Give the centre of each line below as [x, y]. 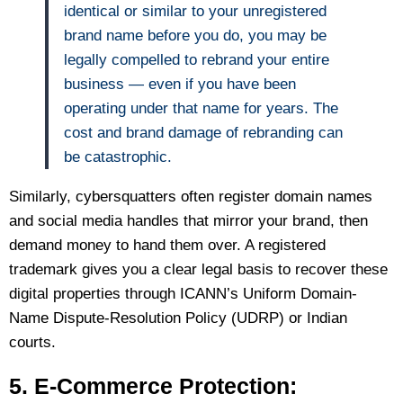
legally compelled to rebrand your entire [197, 59]
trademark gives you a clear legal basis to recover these [198, 269]
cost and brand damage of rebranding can [203, 132]
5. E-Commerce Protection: [153, 385]
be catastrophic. [118, 157]
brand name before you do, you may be [195, 35]
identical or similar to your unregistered [195, 11]
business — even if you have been [180, 84]
